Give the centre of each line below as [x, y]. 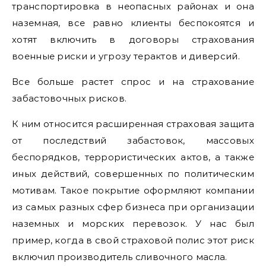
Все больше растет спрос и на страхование [133, 81]
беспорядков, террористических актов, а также [133, 157]
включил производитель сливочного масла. [120, 256]
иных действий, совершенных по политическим [133, 173]
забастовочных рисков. [69, 98]
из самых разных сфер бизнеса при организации [133, 207]
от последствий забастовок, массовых [133, 140]
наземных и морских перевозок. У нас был [133, 223]
